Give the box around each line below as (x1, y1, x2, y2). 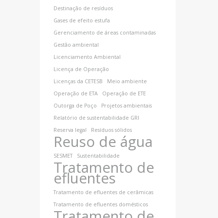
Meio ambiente (107, 78, 147, 85)
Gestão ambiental (53, 41, 99, 48)
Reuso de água (53, 132, 153, 151)
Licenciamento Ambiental (53, 54, 121, 60)
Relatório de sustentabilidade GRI (53, 114, 139, 121)
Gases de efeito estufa (53, 17, 110, 24)
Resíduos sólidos (91, 127, 132, 133)
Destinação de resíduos (53, 5, 113, 12)
